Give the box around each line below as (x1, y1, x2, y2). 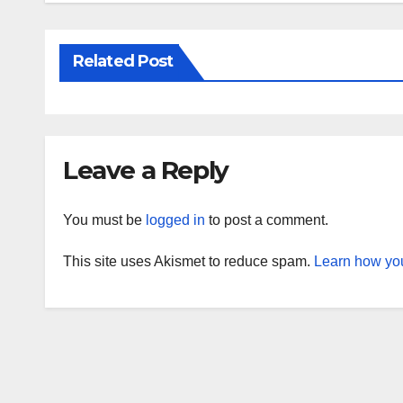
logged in (146, 211, 205, 228)
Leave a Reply (63, 155, 228, 186)
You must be (63, 211, 146, 228)
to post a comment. (205, 211, 328, 228)
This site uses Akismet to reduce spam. (63, 253, 314, 269)
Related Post (73, 51, 174, 72)
